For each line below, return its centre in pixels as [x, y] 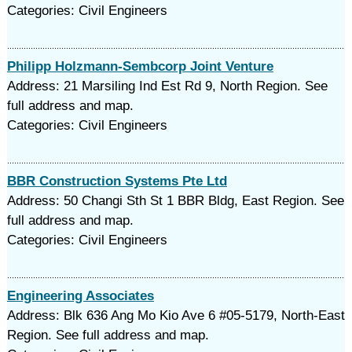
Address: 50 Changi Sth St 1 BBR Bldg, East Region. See [175, 201]
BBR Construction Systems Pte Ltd [117, 181]
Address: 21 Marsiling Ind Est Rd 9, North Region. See [167, 86]
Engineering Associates [80, 296]
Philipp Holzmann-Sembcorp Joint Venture [140, 66]
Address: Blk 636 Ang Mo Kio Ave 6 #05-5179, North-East [176, 315]
